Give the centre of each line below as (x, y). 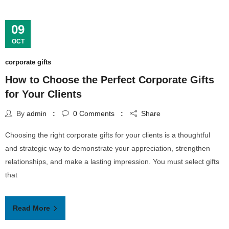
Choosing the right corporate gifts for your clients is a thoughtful (108, 135)
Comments (96, 113)
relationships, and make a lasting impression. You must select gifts (112, 161)
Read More (32, 208)
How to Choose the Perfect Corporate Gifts (110, 80)
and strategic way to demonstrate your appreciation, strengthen (108, 148)
